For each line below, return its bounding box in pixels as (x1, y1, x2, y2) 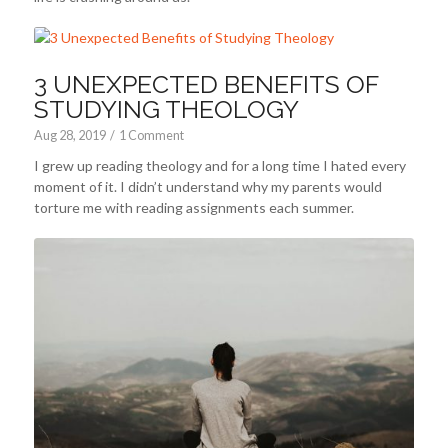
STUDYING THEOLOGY (33, 93, 299, 124)
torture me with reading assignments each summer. (33, 198, 354, 216)
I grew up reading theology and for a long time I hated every (33, 156, 406, 174)
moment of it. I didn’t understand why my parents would (33, 177, 382, 195)
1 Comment (118, 127, 184, 143)
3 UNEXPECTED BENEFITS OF (33, 68, 378, 99)
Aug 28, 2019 (33, 127, 106, 143)
